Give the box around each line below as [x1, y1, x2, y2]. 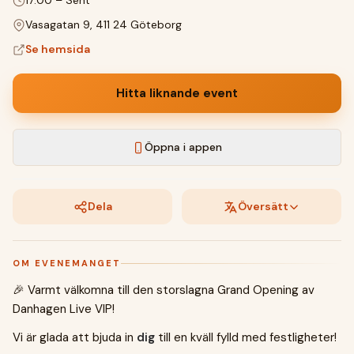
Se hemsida [25, 42, 90, 56]
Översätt [238, 199, 288, 213]
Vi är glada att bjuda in [13, 330, 137, 345]
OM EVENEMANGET [13, 258, 121, 269]
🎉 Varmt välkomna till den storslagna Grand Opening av [13, 282, 314, 298]
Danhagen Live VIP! [13, 301, 115, 317]
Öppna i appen [145, 140, 222, 154]
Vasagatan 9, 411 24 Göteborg [25, 17, 182, 32]
